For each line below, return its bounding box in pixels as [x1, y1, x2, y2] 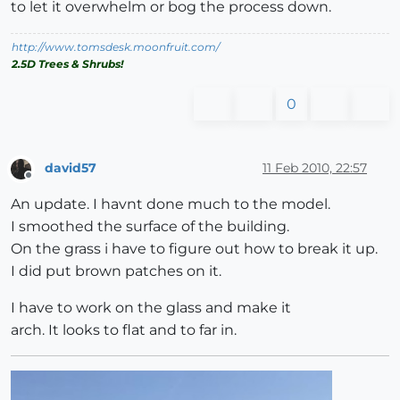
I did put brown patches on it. [11, 262, 221, 279]
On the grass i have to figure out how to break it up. [11, 239, 378, 257]
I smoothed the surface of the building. [11, 217, 289, 235]
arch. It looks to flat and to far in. [11, 321, 237, 338]
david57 [45, 159, 96, 176]
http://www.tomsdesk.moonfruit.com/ [12, 40, 220, 54]
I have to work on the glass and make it [11, 298, 291, 316]
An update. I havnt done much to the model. [11, 195, 330, 212]
